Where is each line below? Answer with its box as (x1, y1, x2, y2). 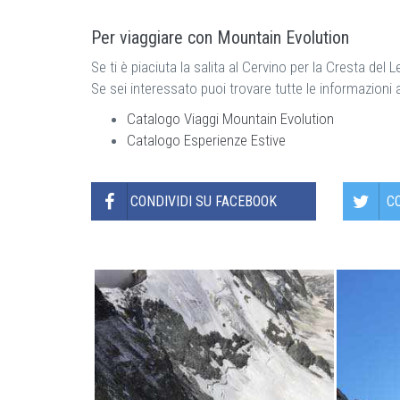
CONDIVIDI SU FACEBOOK (130, 192, 278, 210)
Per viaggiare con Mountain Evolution (91, 26, 349, 48)
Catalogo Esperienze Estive (127, 130, 286, 149)
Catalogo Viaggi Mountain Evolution (127, 109, 334, 128)
